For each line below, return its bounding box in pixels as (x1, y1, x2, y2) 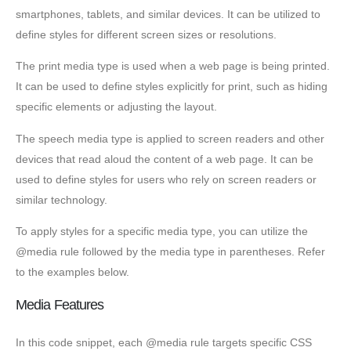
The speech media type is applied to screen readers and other (16, 132, 324, 145)
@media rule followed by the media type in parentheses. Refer (16, 245, 325, 259)
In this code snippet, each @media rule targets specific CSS (16, 335, 312, 349)
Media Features (16, 296, 104, 313)
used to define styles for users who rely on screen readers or (16, 172, 317, 186)
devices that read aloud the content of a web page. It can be (16, 152, 313, 165)
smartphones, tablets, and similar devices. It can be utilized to (16, 8, 320, 21)
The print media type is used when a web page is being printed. (16, 60, 330, 73)
